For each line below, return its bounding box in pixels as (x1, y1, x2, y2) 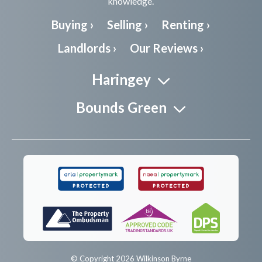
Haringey (92, 71, 151, 88)
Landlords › (58, 41, 117, 56)
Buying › (51, 18, 94, 32)
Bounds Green (76, 99, 167, 116)
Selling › (107, 18, 149, 32)
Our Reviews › (130, 41, 204, 56)
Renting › (161, 18, 211, 32)
